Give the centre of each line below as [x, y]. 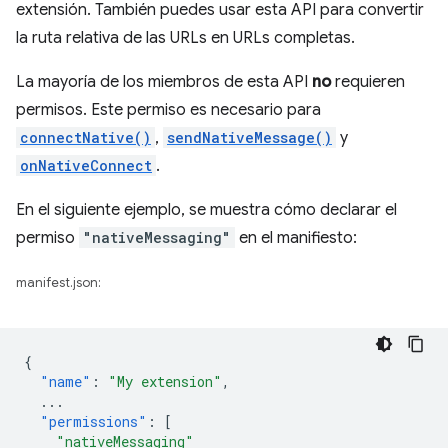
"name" [65, 381]
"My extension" [165, 381]
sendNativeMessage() [249, 137]
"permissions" [93, 421]
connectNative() [85, 137]
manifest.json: [58, 283]
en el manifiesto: [296, 238]
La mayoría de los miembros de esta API [164, 82]
